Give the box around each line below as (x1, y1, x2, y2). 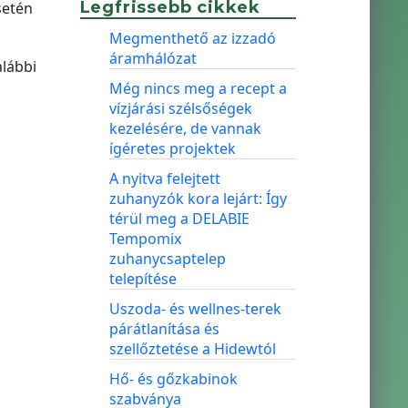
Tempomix (108, 229, 181, 249)
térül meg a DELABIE (108, 209, 250, 229)
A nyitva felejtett (108, 168, 220, 189)
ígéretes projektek (108, 138, 236, 158)
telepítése (108, 269, 177, 289)
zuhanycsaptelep (108, 249, 226, 269)
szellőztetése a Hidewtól (108, 339, 276, 359)
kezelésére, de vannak (108, 118, 261, 138)
